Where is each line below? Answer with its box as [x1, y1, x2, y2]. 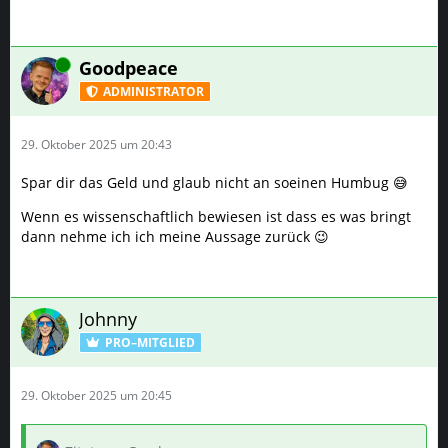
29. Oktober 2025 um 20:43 [21, 136, 172, 153]
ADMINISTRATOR [103, 82, 204, 100]
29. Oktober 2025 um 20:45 [21, 387, 172, 404]
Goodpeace [79, 56, 178, 80]
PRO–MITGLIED [105, 333, 195, 351]
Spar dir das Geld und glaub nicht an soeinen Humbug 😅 [21, 173, 408, 192]
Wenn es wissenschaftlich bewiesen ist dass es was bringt [21, 207, 411, 226]
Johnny [79, 307, 137, 331]
